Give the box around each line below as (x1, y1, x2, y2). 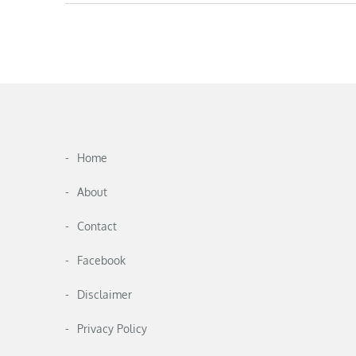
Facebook (77, 253, 126, 268)
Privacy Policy (77, 322, 147, 336)
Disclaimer (77, 288, 132, 302)
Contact (77, 219, 117, 234)
